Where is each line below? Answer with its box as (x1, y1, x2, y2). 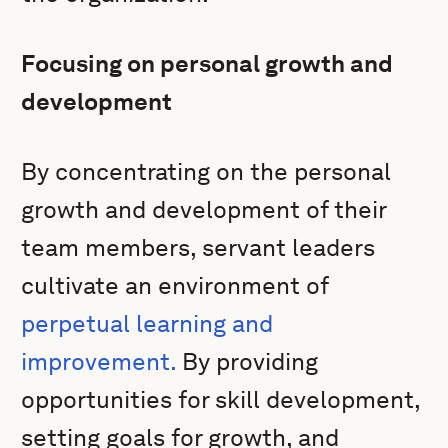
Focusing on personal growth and (21, 49, 394, 78)
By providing (176, 347, 319, 376)
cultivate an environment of (21, 271, 329, 300)
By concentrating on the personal (21, 157, 392, 186)
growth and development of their (21, 195, 387, 224)
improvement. (21, 347, 177, 376)
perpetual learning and (21, 309, 274, 338)
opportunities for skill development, (21, 385, 421, 414)
